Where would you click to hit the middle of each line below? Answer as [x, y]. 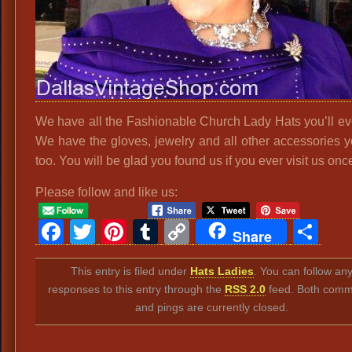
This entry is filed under [130, 271]
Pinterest [181, 231]
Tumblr [200, 231]
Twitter [136, 231]
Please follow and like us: [106, 192]
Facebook [123, 231]
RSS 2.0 [246, 289]
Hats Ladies [222, 271]
